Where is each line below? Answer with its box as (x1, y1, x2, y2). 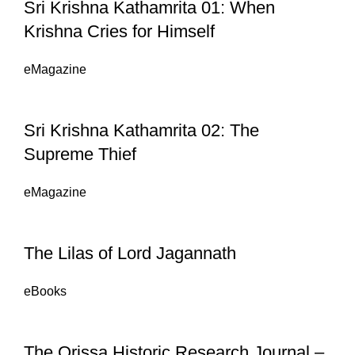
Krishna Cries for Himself (24, 21, 215, 42)
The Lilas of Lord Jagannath (24, 243, 236, 264)
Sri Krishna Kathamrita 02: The (24, 120, 259, 141)
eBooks (24, 284, 67, 299)
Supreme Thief (24, 144, 136, 165)
